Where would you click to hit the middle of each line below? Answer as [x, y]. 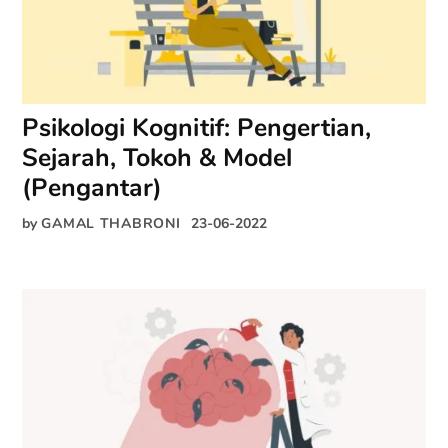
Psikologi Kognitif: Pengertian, [197, 128]
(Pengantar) [92, 188]
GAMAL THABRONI [111, 223]
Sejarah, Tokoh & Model [157, 158]
